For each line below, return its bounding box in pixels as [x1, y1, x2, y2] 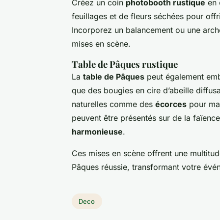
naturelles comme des [72, 99, 155, 109]
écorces [155, 99, 187, 109]
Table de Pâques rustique [72, 57, 178, 70]
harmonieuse [72, 126, 123, 137]
